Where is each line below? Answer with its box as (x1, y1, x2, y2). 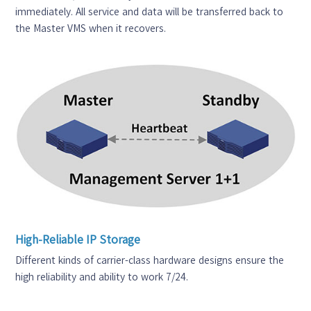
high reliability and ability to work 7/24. (15, 271, 189, 282)
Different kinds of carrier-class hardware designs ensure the (15, 255, 285, 265)
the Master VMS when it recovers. (15, 23, 167, 33)
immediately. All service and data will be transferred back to (15, 6, 284, 17)
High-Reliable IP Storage (15, 233, 141, 245)
